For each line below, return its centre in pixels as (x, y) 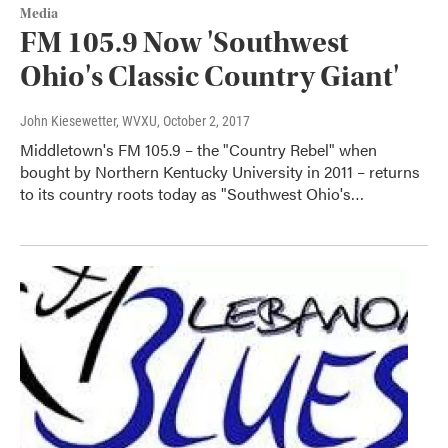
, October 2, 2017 (203, 121)
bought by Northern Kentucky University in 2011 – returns (220, 172)
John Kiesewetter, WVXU (88, 121)
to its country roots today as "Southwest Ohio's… (192, 194)
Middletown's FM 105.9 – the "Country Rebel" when (198, 150)
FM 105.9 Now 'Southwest (184, 43)
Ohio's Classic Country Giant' (209, 77)
